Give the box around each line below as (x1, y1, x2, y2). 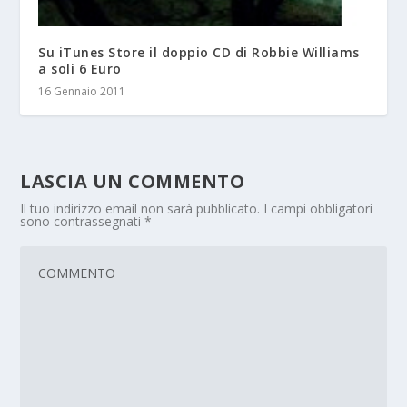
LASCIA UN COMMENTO (20, 169, 245, 194)
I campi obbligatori (263, 200, 373, 218)
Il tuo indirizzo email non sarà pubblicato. (20, 200, 261, 218)
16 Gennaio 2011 (38, 84, 126, 100)
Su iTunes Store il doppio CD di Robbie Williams (38, 44, 360, 62)
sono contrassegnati (20, 213, 145, 231)
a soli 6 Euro (38, 60, 122, 78)
